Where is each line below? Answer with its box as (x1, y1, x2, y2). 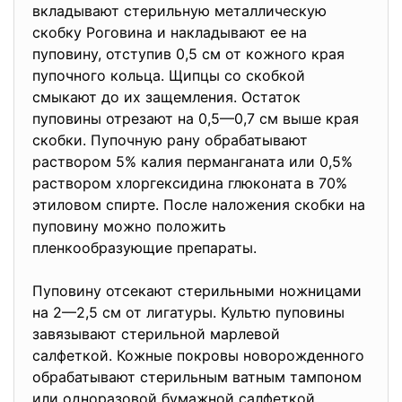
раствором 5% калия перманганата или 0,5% (32, 153, 353, 170)
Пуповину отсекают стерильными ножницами (32, 282, 362, 300)
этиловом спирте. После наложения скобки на (32, 196, 365, 214)
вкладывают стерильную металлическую (32, 2, 327, 20)
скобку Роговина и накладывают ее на (32, 23, 307, 41)
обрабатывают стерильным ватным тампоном (32, 368, 362, 386)
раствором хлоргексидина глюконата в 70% (32, 174, 347, 192)
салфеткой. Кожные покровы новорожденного (32, 346, 364, 364)
